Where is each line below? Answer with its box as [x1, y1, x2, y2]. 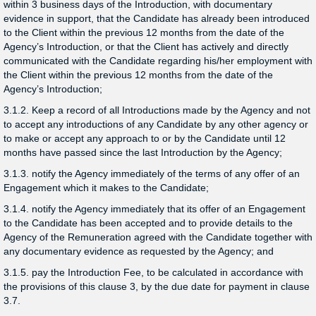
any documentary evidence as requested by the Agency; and [4, 245, 274, 257]
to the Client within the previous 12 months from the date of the [4, 27, 284, 38]
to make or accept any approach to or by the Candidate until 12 [4, 133, 286, 144]
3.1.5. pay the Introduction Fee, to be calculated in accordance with [4, 267, 303, 278]
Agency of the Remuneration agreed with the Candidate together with [4, 231, 312, 243]
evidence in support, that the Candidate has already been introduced [4, 13, 310, 24]
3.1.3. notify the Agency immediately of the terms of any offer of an [4, 168, 300, 179]
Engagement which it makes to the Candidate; [4, 182, 209, 193]
